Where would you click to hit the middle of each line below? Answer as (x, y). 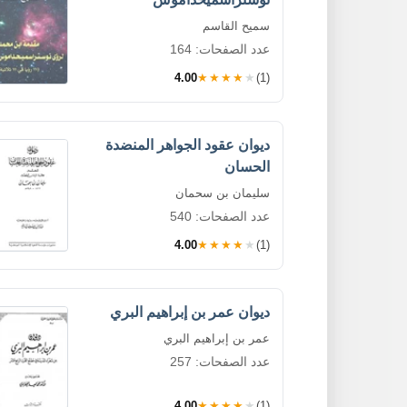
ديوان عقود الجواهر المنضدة (188, 144)
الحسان (247, 166)
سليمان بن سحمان (223, 193)
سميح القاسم (236, 25)
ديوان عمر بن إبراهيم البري (190, 312)
